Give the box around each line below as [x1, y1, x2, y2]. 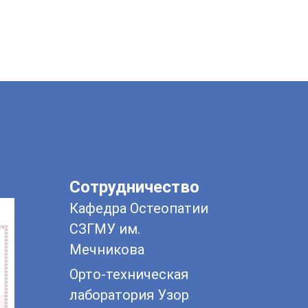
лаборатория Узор [69, 287, 189, 304]
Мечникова [69, 241, 144, 258]
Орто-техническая [69, 266, 188, 283]
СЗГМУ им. [69, 221, 140, 238]
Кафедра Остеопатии [69, 200, 208, 217]
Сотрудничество [69, 177, 199, 197]
